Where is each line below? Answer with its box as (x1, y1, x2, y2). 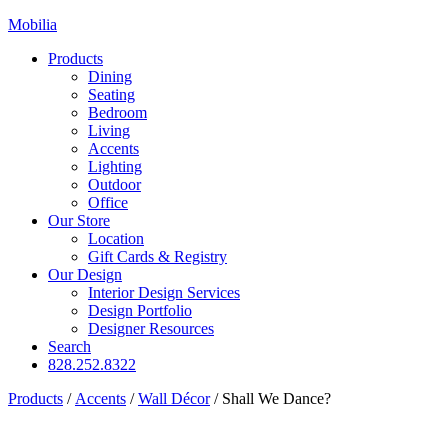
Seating (88, 86, 135, 103)
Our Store (48, 212, 110, 229)
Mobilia (8, 16, 57, 33)
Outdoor (88, 176, 141, 193)
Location (88, 230, 144, 247)
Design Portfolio (88, 302, 192, 319)
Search (48, 338, 91, 355)
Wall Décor (138, 390, 210, 407)
